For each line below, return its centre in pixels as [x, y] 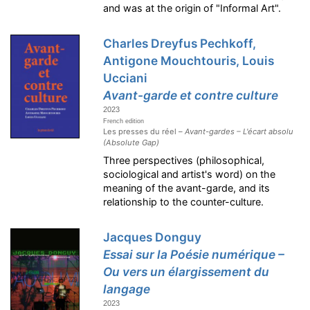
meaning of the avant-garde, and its [187, 188]
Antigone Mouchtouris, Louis [189, 60]
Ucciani [126, 77]
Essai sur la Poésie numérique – [194, 254]
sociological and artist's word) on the [190, 174]
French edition [124, 121]
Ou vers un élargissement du [186, 271]
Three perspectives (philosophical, [184, 160]
